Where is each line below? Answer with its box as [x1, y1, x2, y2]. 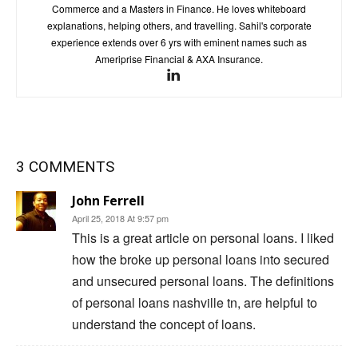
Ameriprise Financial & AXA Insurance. [95, 51, 263, 66]
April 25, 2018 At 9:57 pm [72, 211, 169, 225]
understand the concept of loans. [72, 314, 256, 333]
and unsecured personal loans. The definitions [72, 271, 334, 290]
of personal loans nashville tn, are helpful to [72, 292, 317, 312]
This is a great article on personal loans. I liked [72, 228, 334, 247]
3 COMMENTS [16, 157, 114, 176]
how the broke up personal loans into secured [72, 249, 329, 268]
